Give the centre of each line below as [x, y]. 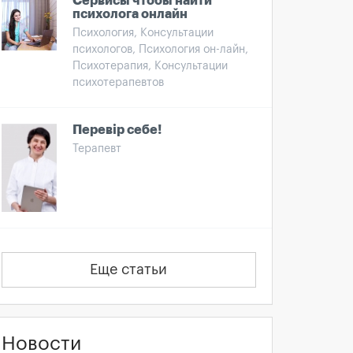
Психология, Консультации [143, 33]
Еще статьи [129, 269]
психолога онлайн [130, 14]
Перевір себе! [117, 130]
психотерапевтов [118, 83]
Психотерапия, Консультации [150, 66]
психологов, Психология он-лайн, [160, 50]
